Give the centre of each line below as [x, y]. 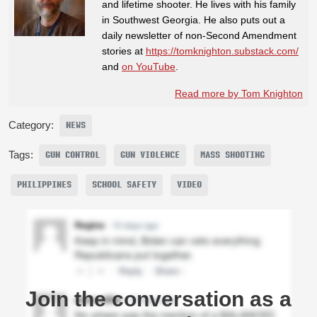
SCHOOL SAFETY [124, 184]
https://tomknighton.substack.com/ [222, 51]
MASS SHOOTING [232, 155]
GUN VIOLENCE [150, 155]
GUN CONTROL [73, 155]
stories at [124, 51]
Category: [31, 125]
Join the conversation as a [158, 299]
